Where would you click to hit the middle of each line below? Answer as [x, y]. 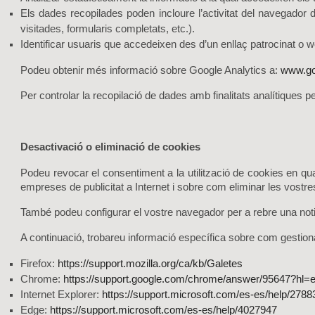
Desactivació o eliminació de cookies [110, 147]
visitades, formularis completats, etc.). [108, 29]
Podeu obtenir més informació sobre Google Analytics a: [150, 70]
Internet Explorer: [61, 295]
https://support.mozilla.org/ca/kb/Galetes [150, 264]
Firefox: [39, 264]
